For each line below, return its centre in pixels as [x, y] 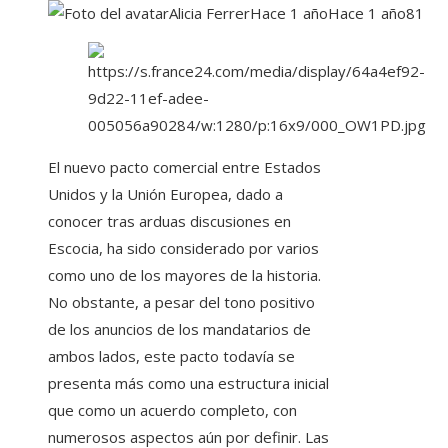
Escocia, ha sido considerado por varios [183, 248]
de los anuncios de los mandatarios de [179, 329]
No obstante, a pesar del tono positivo [181, 302]
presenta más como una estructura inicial [188, 383]
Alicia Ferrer [209, 13]
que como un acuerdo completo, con [172, 410]
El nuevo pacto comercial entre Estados [184, 167]
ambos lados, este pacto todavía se [171, 356]
